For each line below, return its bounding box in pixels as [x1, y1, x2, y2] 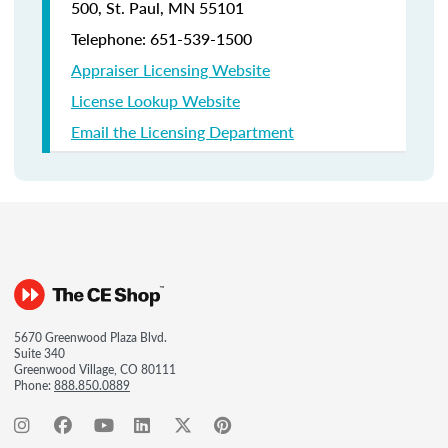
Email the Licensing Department [71, 120, 294, 143]
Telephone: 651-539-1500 [71, 27, 252, 50]
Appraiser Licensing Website [71, 58, 270, 81]
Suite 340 [14, 345, 65, 362]
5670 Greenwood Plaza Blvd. [14, 329, 167, 346]
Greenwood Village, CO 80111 [14, 361, 176, 378]
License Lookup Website [71, 89, 240, 112]
